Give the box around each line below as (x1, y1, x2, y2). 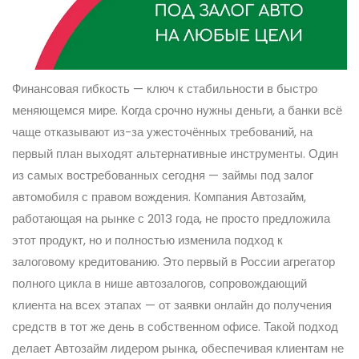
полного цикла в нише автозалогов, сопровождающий (12, 274, 307, 292)
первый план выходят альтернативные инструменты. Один (12, 144, 338, 162)
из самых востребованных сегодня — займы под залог (12, 166, 313, 184)
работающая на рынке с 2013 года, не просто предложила (12, 209, 330, 227)
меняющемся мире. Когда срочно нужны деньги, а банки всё (12, 101, 342, 119)
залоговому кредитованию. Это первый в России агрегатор (12, 252, 335, 270)
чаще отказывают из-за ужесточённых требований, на (12, 123, 313, 140)
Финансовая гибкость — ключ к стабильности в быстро (12, 79, 317, 97)
